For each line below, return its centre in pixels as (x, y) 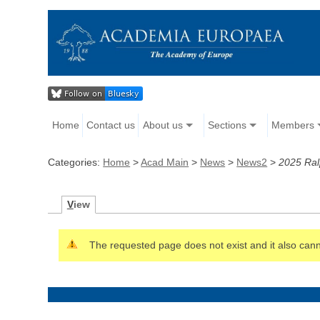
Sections (227, 125)
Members (292, 125)
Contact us (111, 125)
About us (162, 125)
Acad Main (165, 162)
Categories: (76, 162)
